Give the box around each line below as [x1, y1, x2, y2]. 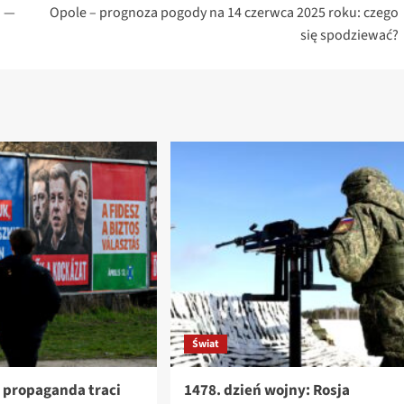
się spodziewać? [299, 25, 399, 46]
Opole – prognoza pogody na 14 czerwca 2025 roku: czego [49, 3, 399, 23]
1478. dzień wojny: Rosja [183, 380, 350, 402]
